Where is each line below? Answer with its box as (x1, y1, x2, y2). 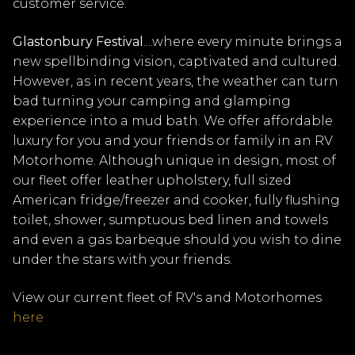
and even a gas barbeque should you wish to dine (13, 232, 342, 248)
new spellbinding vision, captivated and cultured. (13, 54, 340, 70)
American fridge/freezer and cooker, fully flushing (13, 193, 340, 208)
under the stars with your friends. (13, 252, 232, 268)
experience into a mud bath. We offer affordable (13, 113, 333, 129)
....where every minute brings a (143, 34, 342, 50)
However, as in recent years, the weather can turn (13, 74, 338, 90)
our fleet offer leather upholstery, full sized (13, 173, 292, 189)
